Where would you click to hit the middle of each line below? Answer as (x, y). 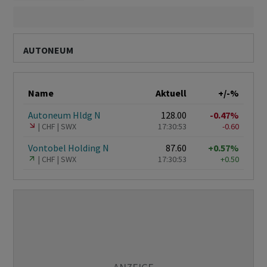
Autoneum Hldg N (64, 115)
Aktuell (171, 93)
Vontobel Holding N (69, 148)
